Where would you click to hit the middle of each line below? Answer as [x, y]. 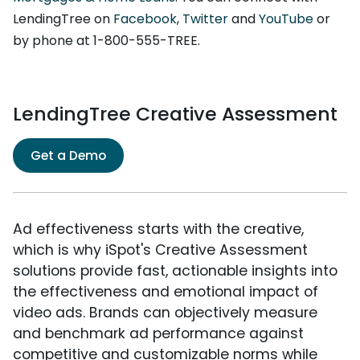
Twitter [205, 19]
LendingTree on [63, 19]
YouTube [286, 19]
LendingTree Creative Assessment [175, 114]
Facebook [145, 19]
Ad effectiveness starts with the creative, [158, 229]
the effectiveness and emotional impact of [166, 292]
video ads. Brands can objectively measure [165, 313]
